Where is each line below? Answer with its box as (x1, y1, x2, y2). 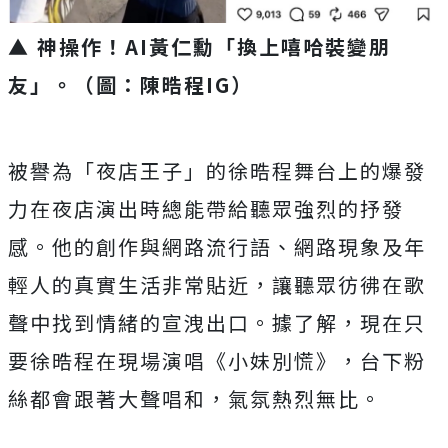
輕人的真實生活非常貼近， (8, 269, 272, 299)
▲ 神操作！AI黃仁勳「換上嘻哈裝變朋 (8, 31, 391, 61)
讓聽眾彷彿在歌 (272, 269, 426, 299)
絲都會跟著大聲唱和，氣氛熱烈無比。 (8, 383, 382, 413)
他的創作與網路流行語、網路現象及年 (52, 231, 426, 261)
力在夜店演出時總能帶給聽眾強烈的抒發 (8, 193, 404, 223)
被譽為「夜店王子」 (8, 155, 206, 185)
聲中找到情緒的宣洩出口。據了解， (8, 307, 360, 337)
